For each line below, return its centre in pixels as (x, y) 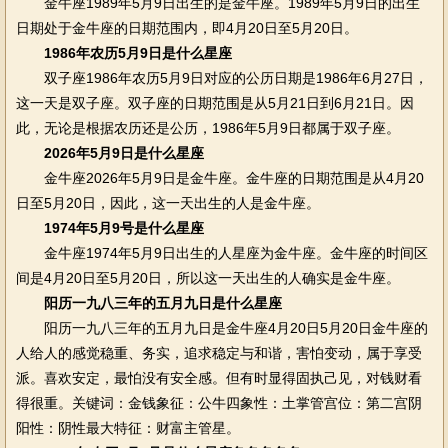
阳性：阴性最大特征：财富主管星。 (127, 428)
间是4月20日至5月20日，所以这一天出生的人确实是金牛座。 (207, 278)
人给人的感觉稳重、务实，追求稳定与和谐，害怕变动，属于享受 (218, 353)
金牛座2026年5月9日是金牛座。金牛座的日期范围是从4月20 (219, 178)
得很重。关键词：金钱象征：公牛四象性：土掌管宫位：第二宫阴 (218, 403)
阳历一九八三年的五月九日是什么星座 (162, 303)
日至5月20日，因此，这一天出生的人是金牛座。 (167, 203)
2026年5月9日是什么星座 (123, 153)
